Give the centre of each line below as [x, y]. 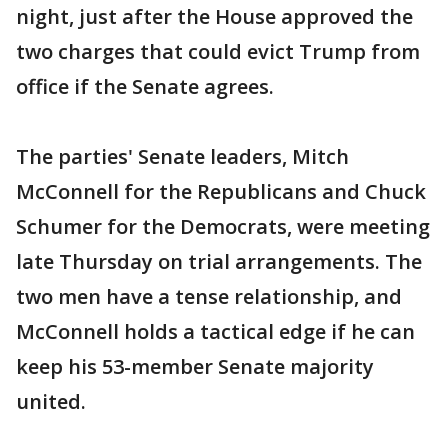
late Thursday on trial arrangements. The [219, 261]
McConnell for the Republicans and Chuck [221, 191]
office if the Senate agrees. [145, 86]
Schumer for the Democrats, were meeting [223, 226]
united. [51, 401]
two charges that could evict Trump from [218, 51]
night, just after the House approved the [214, 16]
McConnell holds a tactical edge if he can [215, 331]
